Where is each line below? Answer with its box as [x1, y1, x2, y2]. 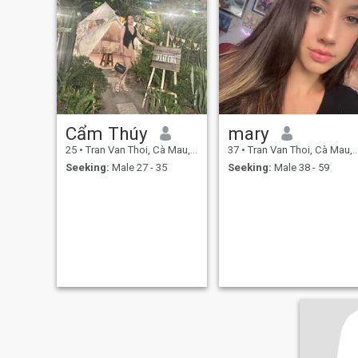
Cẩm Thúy [65, 122, 148, 144]
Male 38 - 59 [271, 161, 329, 174]
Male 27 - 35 [109, 161, 167, 174]
